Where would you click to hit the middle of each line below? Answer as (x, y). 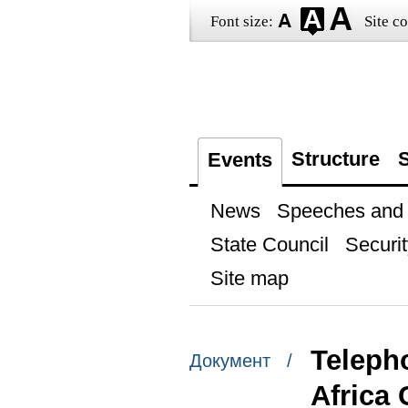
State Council (269, 245)
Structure (335, 159)
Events (240, 160)
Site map (249, 278)
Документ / (240, 361)
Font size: (241, 21)
